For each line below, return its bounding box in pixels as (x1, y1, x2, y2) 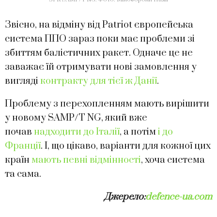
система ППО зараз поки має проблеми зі (5, 32, 195, 45)
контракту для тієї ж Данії (40, 75, 157, 87)
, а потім (120, 125, 158, 138)
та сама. (5, 168, 41, 180)
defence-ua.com (145, 190, 212, 203)
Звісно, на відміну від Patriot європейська (5, 18, 193, 31)
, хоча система (141, 154, 205, 166)
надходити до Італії (34, 125, 120, 138)
